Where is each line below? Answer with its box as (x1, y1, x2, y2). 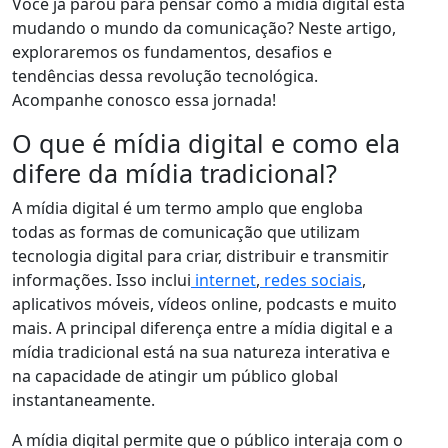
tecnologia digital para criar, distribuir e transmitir (12, 245, 389, 268)
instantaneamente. (12, 389, 155, 412)
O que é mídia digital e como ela (12, 126, 400, 161)
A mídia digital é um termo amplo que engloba (12, 197, 363, 220)
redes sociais (260, 269, 362, 292)
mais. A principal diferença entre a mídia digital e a (12, 317, 393, 340)
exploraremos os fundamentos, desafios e (12, 41, 332, 64)
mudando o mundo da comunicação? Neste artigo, (12, 17, 396, 40)
